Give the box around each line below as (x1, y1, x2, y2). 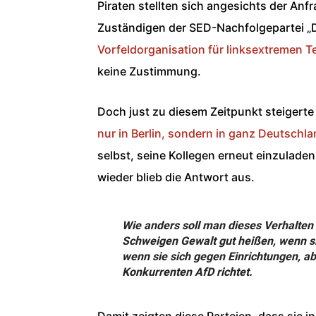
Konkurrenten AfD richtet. (121, 265, 253, 279)
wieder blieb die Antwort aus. (97, 169, 255, 184)
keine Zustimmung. (97, 63, 201, 78)
